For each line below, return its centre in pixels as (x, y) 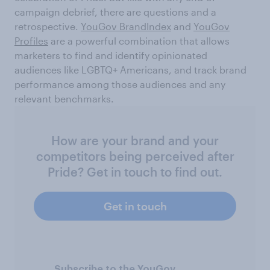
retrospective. (48, 26)
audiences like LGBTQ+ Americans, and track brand (130, 69)
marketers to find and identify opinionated (111, 55)
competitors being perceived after (135, 156)
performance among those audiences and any (120, 84)
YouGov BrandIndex (126, 26)
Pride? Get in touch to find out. (135, 171)
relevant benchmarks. (64, 98)
